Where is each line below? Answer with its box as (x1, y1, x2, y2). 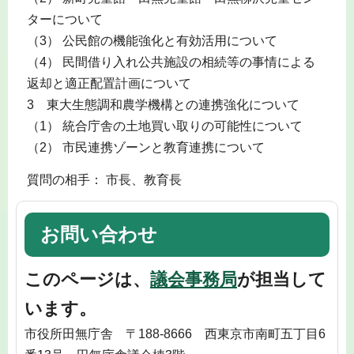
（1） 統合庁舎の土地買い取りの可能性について (26, 119, 303, 134)
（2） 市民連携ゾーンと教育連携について (26, 141, 265, 155)
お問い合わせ (40, 224, 157, 246)
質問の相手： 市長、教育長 (26, 172, 182, 186)
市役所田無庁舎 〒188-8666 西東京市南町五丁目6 (24, 326, 326, 341)
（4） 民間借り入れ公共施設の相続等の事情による (26, 55, 315, 70)
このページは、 (24, 269, 150, 289)
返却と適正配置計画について (26, 77, 191, 91)
